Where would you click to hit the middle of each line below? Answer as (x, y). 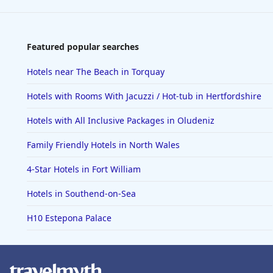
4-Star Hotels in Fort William (84, 169)
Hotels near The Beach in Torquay (96, 72)
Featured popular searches (83, 47)
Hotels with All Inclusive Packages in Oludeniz (121, 121)
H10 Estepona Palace (69, 218)
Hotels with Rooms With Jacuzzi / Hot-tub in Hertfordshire (144, 96)
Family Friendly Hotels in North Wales (103, 145)
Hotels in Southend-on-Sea (81, 194)
